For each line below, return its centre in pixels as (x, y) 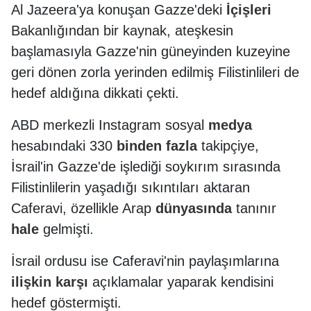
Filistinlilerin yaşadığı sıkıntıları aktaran (131, 188)
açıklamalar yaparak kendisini (181, 282)
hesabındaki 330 (64, 146)
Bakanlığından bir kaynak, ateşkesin (122, 31)
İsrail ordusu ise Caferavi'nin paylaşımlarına (145, 261)
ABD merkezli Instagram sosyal (110, 125)
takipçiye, (228, 146)
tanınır (254, 209)
